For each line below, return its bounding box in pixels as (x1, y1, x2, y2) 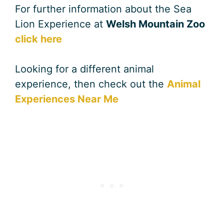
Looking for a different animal (15, 62, 154, 75)
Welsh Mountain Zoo (106, 17, 205, 30)
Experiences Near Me (15, 92, 118, 105)
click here (15, 32, 62, 45)
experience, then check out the (15, 77, 167, 90)
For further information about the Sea (15, 2, 191, 15)
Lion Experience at (15, 17, 106, 30)
